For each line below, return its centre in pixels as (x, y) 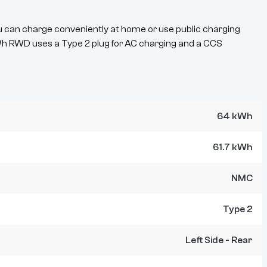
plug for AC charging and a (146, 44)
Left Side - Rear (219, 240)
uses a (46, 44)
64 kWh (235, 117)
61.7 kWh (233, 148)
